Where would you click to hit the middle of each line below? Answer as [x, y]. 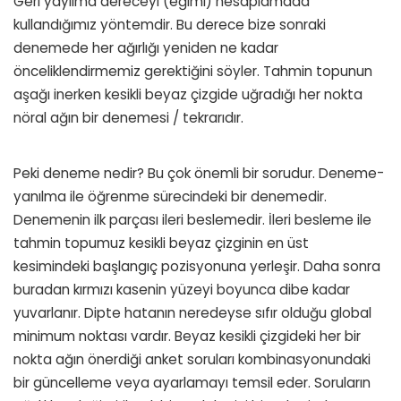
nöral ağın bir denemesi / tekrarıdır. [128, 117]
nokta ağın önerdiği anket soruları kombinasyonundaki [192, 359]
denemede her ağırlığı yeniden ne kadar [146, 47]
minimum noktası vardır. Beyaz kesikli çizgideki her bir [187, 336]
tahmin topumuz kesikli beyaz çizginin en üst [161, 243]
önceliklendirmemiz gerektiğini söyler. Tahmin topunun [193, 71]
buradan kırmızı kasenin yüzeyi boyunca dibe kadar [182, 289]
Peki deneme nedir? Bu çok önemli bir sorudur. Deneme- [199, 173]
